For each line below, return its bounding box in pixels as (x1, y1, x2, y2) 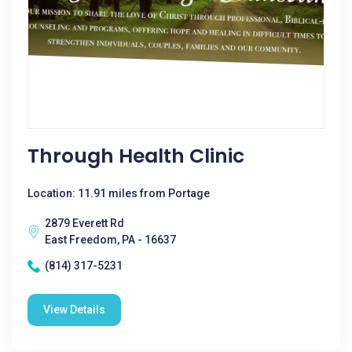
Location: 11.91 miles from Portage (27, 187, 210, 200)
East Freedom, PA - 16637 (45, 233, 176, 246)
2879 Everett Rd (45, 217, 124, 229)
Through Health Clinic (27, 142, 244, 170)
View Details (43, 303, 105, 316)
